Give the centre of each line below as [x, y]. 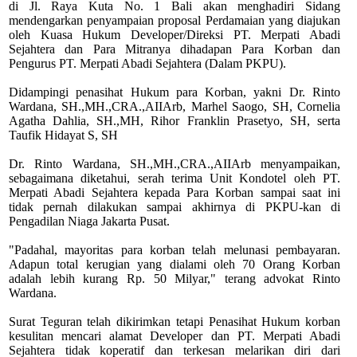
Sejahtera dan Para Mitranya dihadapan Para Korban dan [175, 49]
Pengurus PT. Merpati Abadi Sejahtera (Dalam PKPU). [147, 63]
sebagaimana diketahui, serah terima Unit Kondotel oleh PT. [175, 178]
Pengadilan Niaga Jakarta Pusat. [89, 221]
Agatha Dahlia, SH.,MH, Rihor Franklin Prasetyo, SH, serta [175, 121]
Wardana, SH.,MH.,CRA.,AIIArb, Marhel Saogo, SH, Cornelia [175, 106]
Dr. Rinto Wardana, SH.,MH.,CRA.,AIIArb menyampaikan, [175, 164]
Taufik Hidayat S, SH [63, 135]
